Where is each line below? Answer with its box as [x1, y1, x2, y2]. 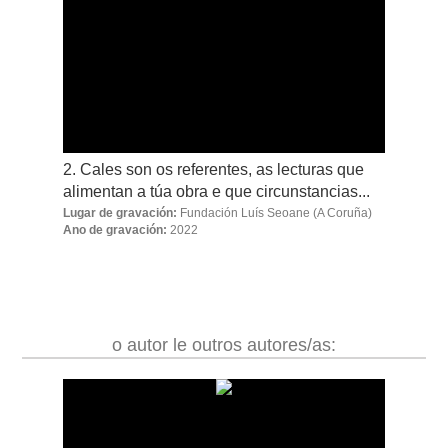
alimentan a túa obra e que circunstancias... [62, 181, 370, 200]
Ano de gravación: [62, 221, 167, 237]
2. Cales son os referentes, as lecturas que [62, 159, 364, 178]
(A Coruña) [309, 204, 372, 220]
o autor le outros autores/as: [111, 333, 336, 355]
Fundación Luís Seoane [176, 204, 310, 220]
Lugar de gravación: [62, 204, 177, 220]
